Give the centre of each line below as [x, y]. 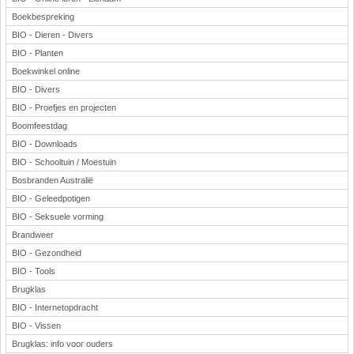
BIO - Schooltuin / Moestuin [64, 162]
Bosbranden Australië [53, 180]
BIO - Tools [34, 271]
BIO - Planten [38, 53]
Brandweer [33, 235]
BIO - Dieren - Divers [53, 35]
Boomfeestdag [40, 126]
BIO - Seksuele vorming [58, 217]
